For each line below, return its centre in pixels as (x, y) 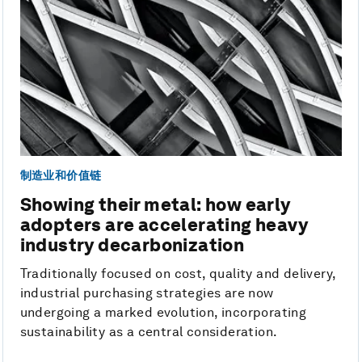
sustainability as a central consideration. (149, 332)
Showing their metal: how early (155, 205)
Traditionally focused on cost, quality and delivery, (178, 274)
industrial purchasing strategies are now (147, 293)
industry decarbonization (132, 245)
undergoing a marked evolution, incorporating (163, 313)
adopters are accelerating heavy (164, 225)
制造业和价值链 (61, 175)
